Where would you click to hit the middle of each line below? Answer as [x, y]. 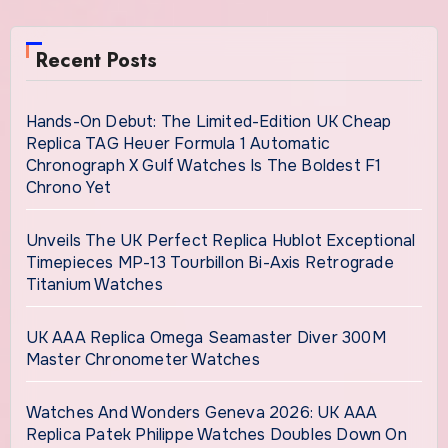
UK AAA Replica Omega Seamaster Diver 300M [205, 337]
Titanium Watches [94, 284]
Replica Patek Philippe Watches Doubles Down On [216, 434]
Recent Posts [96, 60]
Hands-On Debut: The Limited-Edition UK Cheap [208, 121]
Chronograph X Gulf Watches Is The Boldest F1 [203, 165]
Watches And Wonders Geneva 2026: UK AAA [201, 412]
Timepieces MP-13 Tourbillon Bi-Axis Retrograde [209, 262]
